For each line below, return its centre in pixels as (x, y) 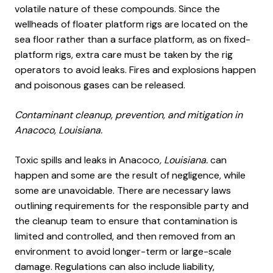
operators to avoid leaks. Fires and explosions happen (135, 70)
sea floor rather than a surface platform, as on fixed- (133, 39)
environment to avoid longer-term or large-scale (123, 251)
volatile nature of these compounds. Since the (117, 9)
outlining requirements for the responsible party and (132, 206)
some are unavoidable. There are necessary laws (123, 190)
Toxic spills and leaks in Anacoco (87, 160)
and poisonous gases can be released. (100, 85)
